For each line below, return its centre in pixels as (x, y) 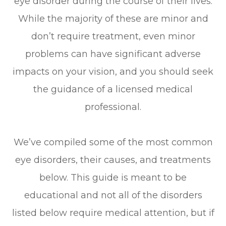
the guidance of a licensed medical (113, 89)
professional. (113, 107)
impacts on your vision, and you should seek (113, 71)
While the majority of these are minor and (113, 18)
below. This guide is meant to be (113, 177)
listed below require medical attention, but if (113, 213)
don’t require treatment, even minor (113, 36)
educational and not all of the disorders (113, 195)
